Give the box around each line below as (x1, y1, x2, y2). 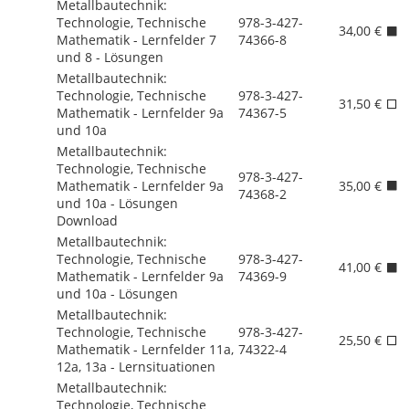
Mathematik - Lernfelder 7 (57, 30, 216, 48)
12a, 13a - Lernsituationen (57, 357, 215, 375)
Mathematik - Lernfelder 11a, (57, 340, 234, 358)
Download (57, 211, 118, 229)
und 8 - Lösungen (57, 47, 163, 66)
